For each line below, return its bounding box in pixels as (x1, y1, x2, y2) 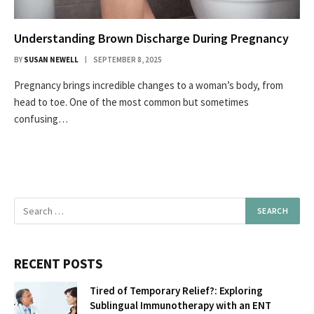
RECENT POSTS (14, 254, 102, 272)
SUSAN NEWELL (24, 54, 78, 64)
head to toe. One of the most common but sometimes (14, 95, 249, 109)
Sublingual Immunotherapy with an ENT (90, 298, 271, 312)
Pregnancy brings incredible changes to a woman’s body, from (14, 78, 283, 92)
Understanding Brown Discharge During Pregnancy (14, 29, 292, 46)
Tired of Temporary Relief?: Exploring (90, 283, 263, 297)
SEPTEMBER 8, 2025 (93, 54, 162, 64)
